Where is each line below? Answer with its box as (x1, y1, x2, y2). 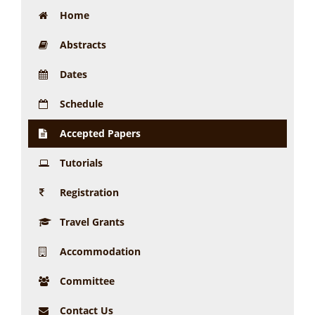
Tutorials (60, 156, 103, 169)
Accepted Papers (60, 127, 141, 140)
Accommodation (60, 245, 141, 258)
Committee (60, 274, 115, 288)
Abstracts (60, 38, 106, 51)
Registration (60, 186, 119, 199)
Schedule (60, 97, 103, 110)
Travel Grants (60, 215, 124, 229)
